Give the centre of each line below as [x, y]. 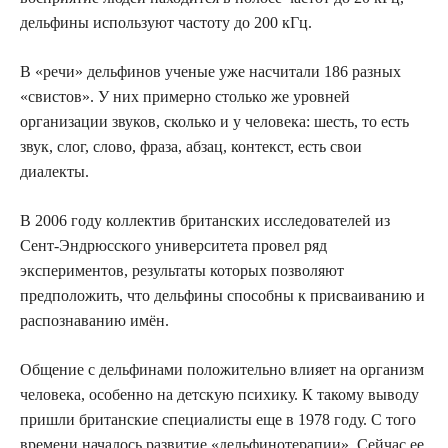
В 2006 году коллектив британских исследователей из [205, 220]
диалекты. [54, 171]
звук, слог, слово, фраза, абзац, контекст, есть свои [191, 146]
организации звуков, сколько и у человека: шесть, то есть [214, 121]
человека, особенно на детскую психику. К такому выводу [219, 394]
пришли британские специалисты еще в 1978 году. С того [218, 419]
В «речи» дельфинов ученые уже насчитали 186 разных [210, 71]
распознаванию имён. [94, 320]
